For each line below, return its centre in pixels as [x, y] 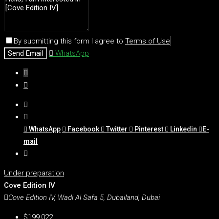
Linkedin [184, 129]
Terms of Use [148, 41]
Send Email [25, 54]
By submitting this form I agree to [69, 41]
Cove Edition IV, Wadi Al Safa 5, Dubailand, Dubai [84, 198]
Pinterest [149, 129]
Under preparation [34, 173]
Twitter [117, 129]
